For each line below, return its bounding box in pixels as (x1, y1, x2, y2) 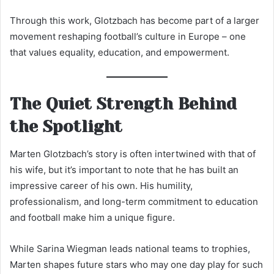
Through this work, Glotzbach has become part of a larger (10, 14, 259, 26)
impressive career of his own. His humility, (10, 179, 193, 191)
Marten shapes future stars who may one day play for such (10, 258, 263, 270)
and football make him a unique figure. (10, 211, 175, 223)
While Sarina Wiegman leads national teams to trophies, (10, 242, 250, 254)
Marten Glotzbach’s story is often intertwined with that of (10, 147, 256, 160)
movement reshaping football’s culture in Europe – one (10, 30, 246, 42)
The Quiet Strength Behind (10, 94, 237, 114)
